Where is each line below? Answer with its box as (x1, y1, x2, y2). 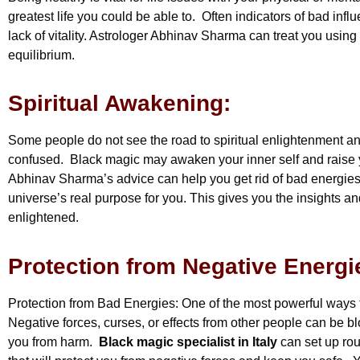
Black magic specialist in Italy (99, 334, 277, 349)
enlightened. (8, 211, 79, 225)
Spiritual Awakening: (8, 91, 231, 117)
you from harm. (8, 334, 99, 349)
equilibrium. (8, 47, 81, 62)
